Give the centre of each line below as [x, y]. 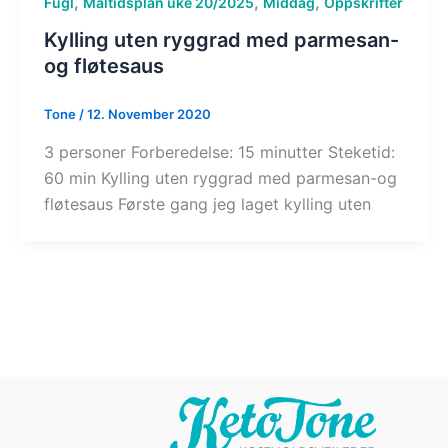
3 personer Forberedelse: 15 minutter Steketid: [219, 151]
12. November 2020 [149, 114]
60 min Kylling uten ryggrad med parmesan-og [220, 177]
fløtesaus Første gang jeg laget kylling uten [207, 203]
